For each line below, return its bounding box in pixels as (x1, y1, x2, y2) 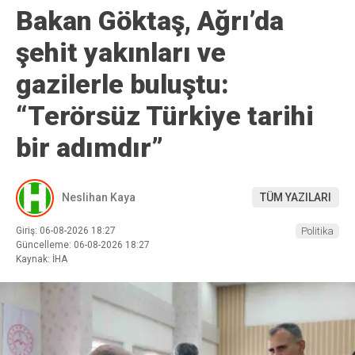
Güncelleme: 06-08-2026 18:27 (16, 239, 150, 250)
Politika (301, 224, 334, 237)
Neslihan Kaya (62, 191, 136, 204)
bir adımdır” (16, 131, 163, 163)
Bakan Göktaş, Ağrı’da (16, 4, 284, 36)
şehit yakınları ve (16, 36, 226, 68)
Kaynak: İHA (16, 253, 67, 265)
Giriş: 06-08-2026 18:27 (16, 224, 116, 236)
